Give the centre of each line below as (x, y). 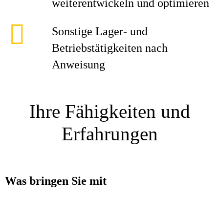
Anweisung (78, 65)
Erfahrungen (109, 134)
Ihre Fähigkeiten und (109, 111)
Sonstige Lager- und (100, 31)
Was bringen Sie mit (56, 181)
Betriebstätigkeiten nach (110, 48)
